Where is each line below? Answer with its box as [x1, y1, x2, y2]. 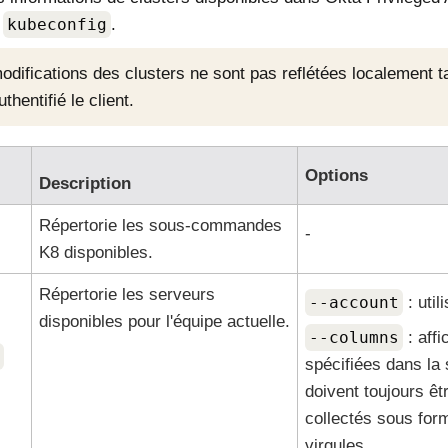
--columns [308, 328, 399, 347]
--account [308, 293, 399, 312]
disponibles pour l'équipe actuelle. [38, 312, 290, 331]
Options [304, 166, 368, 185]
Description [38, 174, 131, 193]
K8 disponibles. [38, 243, 153, 262]
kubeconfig [6, 15, 107, 34]
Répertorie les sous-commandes [38, 216, 282, 235]
